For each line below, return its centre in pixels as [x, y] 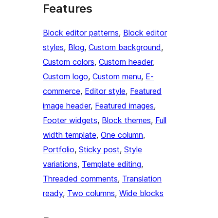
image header [67, 105]
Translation [142, 178]
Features [68, 8]
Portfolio [59, 149]
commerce [62, 91]
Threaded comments [80, 178]
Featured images [124, 105]
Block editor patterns [81, 32]
